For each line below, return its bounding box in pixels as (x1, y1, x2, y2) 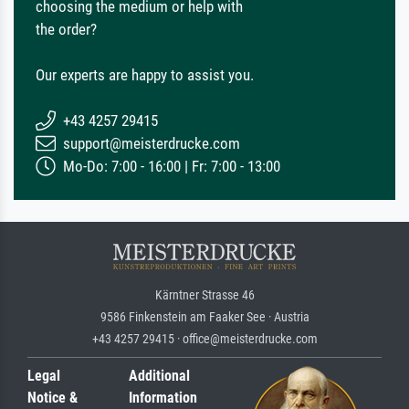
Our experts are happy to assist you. (36, 66, 254, 85)
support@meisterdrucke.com (59, 134, 240, 153)
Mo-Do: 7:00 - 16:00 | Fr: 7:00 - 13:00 (59, 157, 280, 176)
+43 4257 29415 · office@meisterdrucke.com (91, 331, 318, 347)
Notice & (27, 389, 78, 407)
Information (129, 389, 197, 407)
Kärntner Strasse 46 (154, 288, 255, 303)
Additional (129, 367, 190, 385)
